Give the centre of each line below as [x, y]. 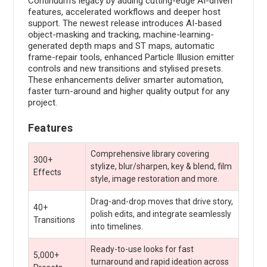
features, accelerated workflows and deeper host [124, 12]
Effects [47, 172]
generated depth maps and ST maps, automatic [121, 46]
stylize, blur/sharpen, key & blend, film [161, 166]
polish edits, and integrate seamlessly [161, 214]
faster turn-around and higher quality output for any [128, 91]
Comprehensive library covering [150, 153]
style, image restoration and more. [155, 178]
